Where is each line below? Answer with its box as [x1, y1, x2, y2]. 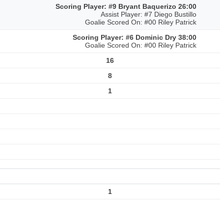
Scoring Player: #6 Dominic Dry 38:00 [73, 33, 196, 41]
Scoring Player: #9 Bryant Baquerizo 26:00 [55, 2, 196, 10]
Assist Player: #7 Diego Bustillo [101, 10, 196, 18]
